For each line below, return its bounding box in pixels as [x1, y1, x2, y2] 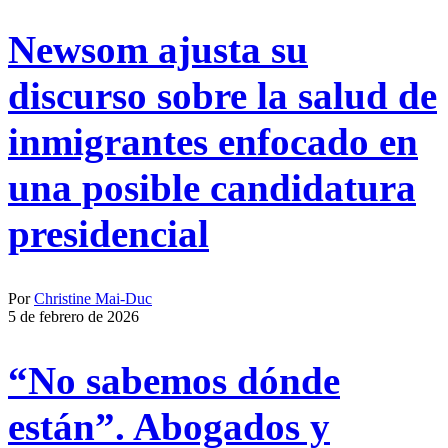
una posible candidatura [8, 166, 416, 210]
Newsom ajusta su [8, 28, 308, 72]
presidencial [8, 212, 209, 256]
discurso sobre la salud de [8, 74, 437, 118]
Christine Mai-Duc [34, 289, 152, 307]
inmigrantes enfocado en [8, 120, 418, 164]
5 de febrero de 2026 [8, 307, 139, 325]
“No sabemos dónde [8, 358, 340, 402]
